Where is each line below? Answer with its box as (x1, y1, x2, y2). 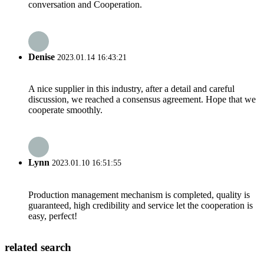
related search (5, 241, 71, 254)
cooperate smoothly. (28, 105, 103, 115)
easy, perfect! (28, 210, 77, 221)
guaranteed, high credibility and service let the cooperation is (28, 200, 253, 210)
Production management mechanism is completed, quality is (28, 189, 250, 200)
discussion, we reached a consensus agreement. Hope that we (28, 94, 256, 105)
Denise (28, 51, 55, 62)
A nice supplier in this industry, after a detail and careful (28, 84, 235, 94)
